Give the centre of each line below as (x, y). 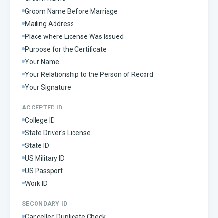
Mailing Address (49, 24)
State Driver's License (58, 133)
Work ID (36, 183)
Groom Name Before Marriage (71, 11)
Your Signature (48, 87)
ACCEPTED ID (42, 107)
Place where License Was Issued (74, 36)
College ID (40, 120)
